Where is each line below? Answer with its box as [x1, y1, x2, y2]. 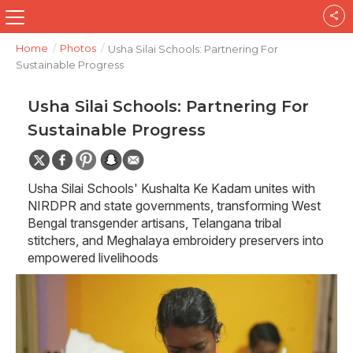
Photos [60, 42, 96, 54]
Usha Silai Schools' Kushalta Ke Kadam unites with [28, 180, 315, 196]
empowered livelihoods [28, 250, 158, 266]
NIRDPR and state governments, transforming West [28, 198, 321, 214]
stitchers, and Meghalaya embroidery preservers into [28, 232, 324, 248]
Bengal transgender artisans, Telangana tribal [28, 215, 281, 231]
